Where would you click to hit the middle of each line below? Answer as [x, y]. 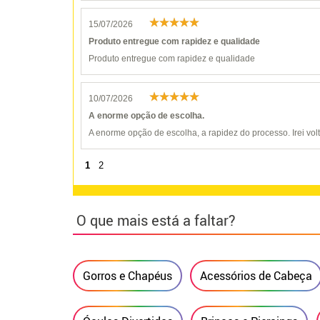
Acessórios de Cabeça [256, 276]
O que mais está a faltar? [156, 220]
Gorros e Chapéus [127, 276]
